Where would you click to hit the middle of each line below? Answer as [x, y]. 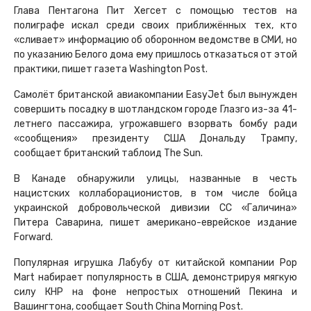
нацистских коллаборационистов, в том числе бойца [155, 194]
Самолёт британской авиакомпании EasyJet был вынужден [155, 95]
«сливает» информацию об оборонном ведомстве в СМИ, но [155, 40]
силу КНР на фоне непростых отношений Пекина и [155, 292]
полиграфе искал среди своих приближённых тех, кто [155, 26]
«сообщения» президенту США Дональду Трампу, [155, 139]
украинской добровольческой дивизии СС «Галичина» [155, 208]
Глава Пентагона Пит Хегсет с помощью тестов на [155, 11]
